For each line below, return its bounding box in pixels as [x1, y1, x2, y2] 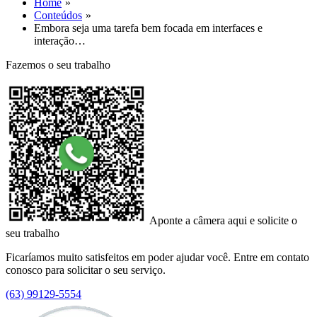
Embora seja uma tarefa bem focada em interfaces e [34, 22, 263, 34]
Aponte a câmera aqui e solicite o [149, 214, 297, 226]
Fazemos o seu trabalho [6, 59, 110, 71]
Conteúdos [34, 9, 82, 21]
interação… [34, 35, 86, 47]
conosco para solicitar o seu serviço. [6, 264, 166, 276]
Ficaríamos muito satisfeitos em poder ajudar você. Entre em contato [6, 251, 309, 263]
